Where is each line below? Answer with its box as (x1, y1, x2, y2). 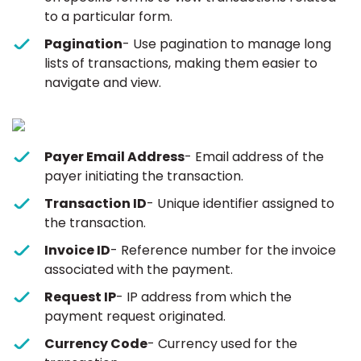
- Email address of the (185, 147, 324, 167)
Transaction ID (44, 194, 147, 214)
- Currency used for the (147, 334, 297, 354)
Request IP (44, 288, 116, 307)
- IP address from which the (116, 288, 292, 307)
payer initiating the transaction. (44, 167, 243, 186)
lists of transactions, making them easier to (44, 54, 317, 73)
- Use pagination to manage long (122, 35, 331, 54)
